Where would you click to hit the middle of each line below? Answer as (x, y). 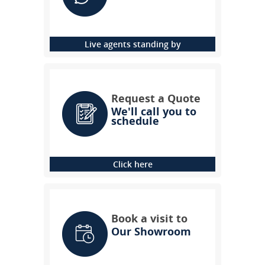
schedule (135, 121)
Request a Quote (156, 98)
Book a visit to (149, 218)
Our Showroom (151, 231)
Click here (132, 164)
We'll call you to (154, 111)
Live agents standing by (132, 44)
